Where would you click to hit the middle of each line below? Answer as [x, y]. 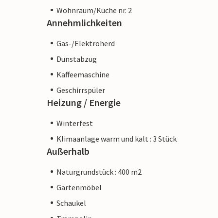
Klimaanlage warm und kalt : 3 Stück [117, 138]
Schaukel [71, 203]
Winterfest [75, 123]
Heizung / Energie [84, 102]
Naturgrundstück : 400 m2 [99, 172]
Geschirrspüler [81, 90]
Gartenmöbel [79, 187]
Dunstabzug [77, 59]
